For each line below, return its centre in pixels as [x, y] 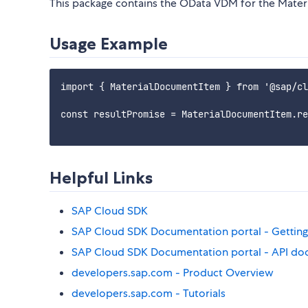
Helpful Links [101, 178]
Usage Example [109, 44]
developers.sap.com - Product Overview [173, 273]
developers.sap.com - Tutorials [148, 294]
